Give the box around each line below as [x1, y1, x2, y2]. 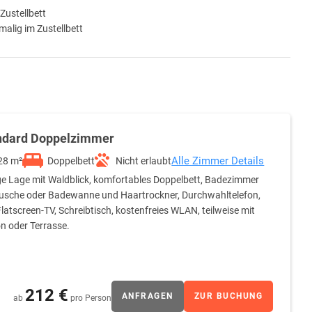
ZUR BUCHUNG [194, 291, 263, 302]
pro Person [70, 292, 111, 303]
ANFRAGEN [121, 291, 173, 302]
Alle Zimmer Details [171, 155, 265, 168]
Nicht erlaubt [116, 155, 172, 167]
